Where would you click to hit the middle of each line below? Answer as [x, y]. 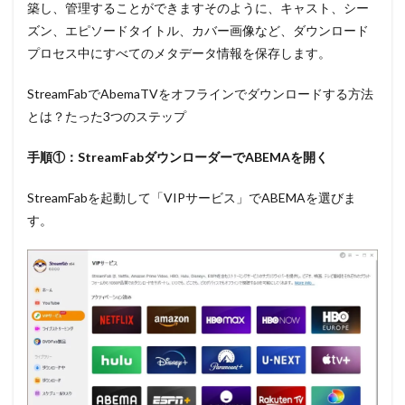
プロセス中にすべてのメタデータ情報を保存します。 [179, 53]
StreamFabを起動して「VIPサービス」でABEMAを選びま [192, 198]
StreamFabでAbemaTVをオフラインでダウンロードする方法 [200, 94]
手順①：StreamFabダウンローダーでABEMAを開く [178, 157]
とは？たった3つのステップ [107, 117]
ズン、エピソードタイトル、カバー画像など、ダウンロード [198, 31]
